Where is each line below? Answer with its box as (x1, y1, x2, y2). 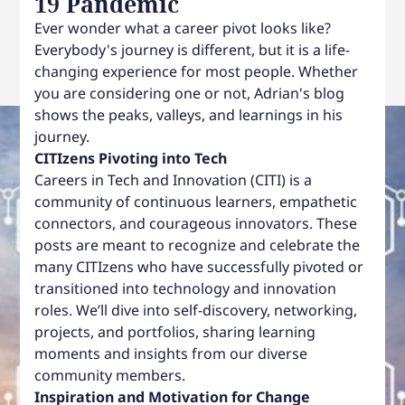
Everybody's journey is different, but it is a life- (34, 39, 351, 60)
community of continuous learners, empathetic (34, 191, 358, 212)
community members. (34, 364, 190, 385)
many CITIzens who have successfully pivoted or (34, 256, 364, 277)
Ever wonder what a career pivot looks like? (34, 17, 332, 38)
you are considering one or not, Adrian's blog (34, 82, 345, 103)
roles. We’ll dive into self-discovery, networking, (34, 299, 358, 320)
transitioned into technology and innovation (34, 278, 337, 298)
